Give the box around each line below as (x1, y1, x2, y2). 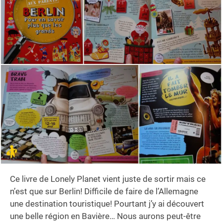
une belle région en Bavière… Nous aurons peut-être (10, 211, 201, 221)
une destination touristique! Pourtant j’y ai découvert (10, 198, 204, 209)
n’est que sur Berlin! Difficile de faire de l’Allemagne (10, 186, 198, 196)
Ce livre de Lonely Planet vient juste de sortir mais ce (10, 173, 206, 184)
